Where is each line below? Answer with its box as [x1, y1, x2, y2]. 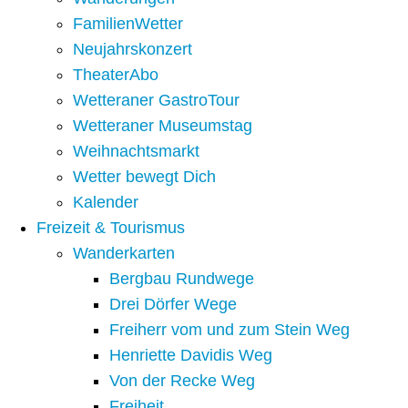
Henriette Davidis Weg [109, 346, 272, 365]
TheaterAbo [73, 66, 158, 85]
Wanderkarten [73, 244, 175, 263]
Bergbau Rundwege [109, 270, 254, 289]
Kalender [73, 193, 138, 212]
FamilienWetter [73, 15, 183, 34]
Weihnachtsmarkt [73, 142, 199, 161]
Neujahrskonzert [73, 40, 192, 59]
